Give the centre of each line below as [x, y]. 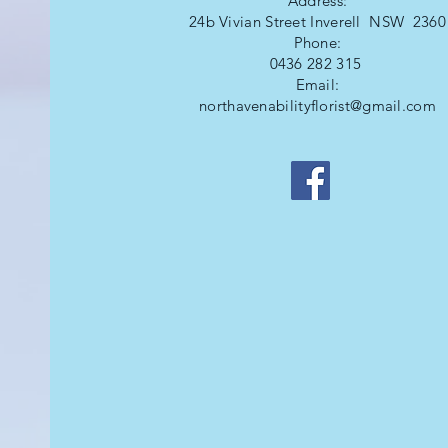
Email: [317, 84]
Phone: [317, 42]
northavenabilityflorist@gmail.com [317, 105]
